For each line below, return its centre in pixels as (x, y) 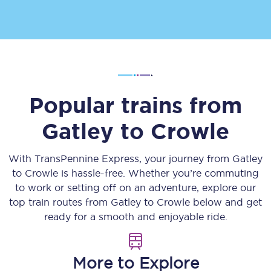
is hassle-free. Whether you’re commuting (158, 173)
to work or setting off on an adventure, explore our (135, 188)
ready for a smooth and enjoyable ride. (135, 217)
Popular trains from (135, 105)
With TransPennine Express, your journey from (120, 158)
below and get (226, 202)
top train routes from (60, 202)
